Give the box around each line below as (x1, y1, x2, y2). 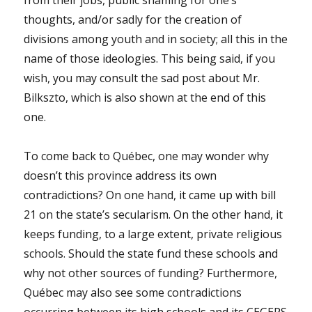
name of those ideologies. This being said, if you (24, 50, 276, 66)
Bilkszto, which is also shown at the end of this (24, 89, 267, 105)
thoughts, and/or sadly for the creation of (24, 11, 242, 27)
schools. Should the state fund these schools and (24, 245, 279, 261)
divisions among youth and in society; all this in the (24, 31, 288, 47)
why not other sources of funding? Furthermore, (24, 265, 278, 281)
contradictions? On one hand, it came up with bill (24, 187, 276, 203)
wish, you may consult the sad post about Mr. (24, 70, 260, 86)
